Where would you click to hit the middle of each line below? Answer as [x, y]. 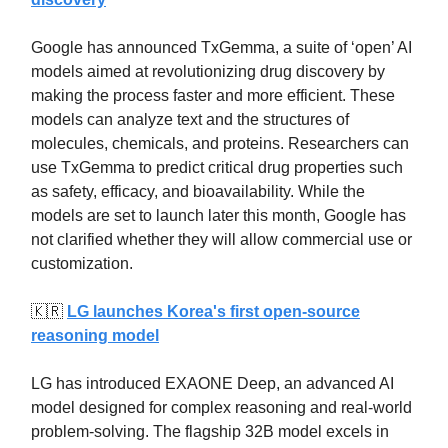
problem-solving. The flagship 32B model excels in [210, 431]
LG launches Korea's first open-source [213, 311]
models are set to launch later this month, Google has [218, 215]
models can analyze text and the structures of [190, 119]
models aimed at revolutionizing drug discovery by [208, 71]
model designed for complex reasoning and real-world [221, 407]
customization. [82, 263]
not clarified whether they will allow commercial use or [221, 239]
